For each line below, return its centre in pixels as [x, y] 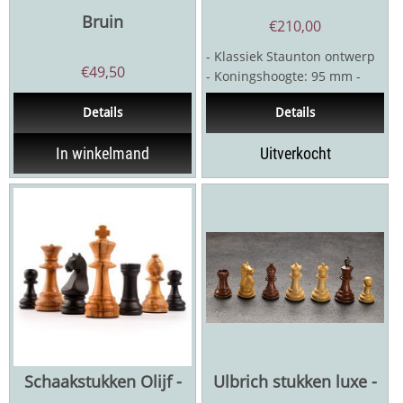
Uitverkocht [295, 154]
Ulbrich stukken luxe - [295, 382]
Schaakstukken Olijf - [103, 382]
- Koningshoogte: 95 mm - [283, 76]
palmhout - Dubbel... [269, 116]
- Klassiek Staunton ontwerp [291, 57]
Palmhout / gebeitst [265, 96]
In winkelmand [103, 154]
